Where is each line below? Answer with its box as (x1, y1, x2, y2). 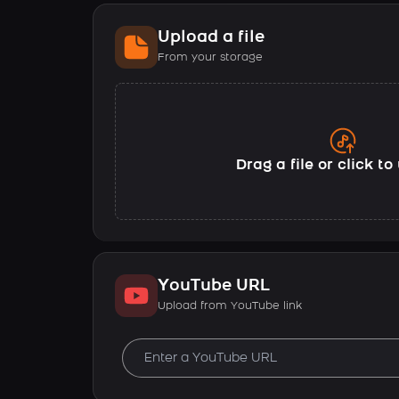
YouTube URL (158, 277, 270, 295)
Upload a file (158, 28, 265, 46)
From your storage (158, 52, 263, 63)
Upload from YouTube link (158, 300, 302, 312)
